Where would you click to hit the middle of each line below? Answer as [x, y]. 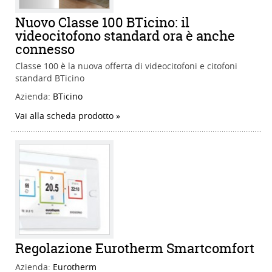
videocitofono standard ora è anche [125, 36]
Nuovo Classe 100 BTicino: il [102, 23]
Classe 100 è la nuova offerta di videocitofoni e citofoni [126, 66]
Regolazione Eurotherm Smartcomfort [135, 249]
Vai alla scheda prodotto [64, 116]
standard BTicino [50, 78]
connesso [45, 49]
